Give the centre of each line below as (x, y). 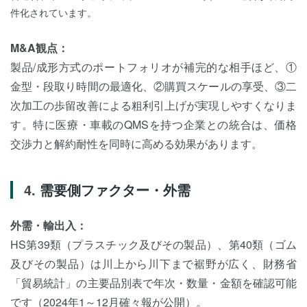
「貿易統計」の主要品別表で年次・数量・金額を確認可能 (153, 283)
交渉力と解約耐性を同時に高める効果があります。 (136, 144)
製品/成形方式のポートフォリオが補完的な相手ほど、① (153, 67)
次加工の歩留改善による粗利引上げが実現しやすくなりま (153, 105)
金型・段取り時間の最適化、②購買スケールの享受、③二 (153, 86)
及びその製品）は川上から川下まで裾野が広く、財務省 (153, 263)
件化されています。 (53, 12)
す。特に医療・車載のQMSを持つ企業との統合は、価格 (153, 124)
